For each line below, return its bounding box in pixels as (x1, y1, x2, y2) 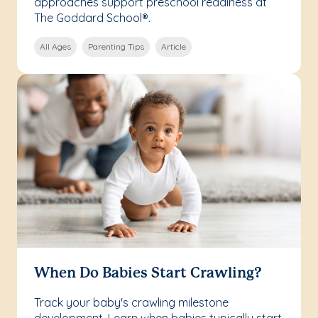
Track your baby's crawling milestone (34, 295, 229, 310)
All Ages (40, 41, 71, 53)
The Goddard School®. (34, 11, 150, 26)
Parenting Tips (88, 41, 144, 53)
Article (161, 41, 186, 53)
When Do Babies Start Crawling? (34, 267, 262, 281)
